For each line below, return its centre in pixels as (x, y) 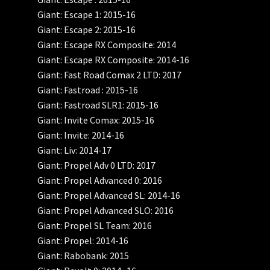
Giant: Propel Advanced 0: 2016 (100, 181)
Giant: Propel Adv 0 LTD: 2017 (97, 165)
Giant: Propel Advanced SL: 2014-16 (109, 196)
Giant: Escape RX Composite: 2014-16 (114, 60)
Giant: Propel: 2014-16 (83, 241)
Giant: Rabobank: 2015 (83, 256)
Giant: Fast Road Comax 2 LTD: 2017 (110, 75)
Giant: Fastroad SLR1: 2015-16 (98, 105)
